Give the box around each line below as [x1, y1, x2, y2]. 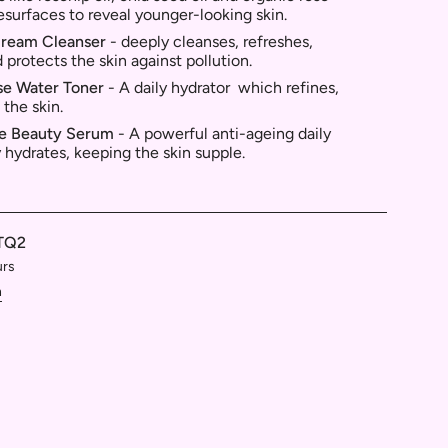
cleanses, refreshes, [169, 31, 313, 51]
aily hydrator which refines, [143, 77, 339, 97]
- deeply [106, 31, 169, 51]
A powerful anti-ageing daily [129, 123, 331, 143]
